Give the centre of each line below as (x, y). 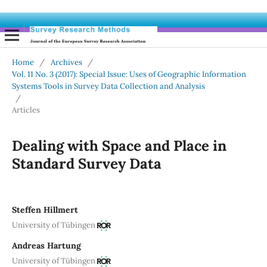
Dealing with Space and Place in (119, 146)
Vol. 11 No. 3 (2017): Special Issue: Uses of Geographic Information (129, 74)
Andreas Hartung (46, 245)
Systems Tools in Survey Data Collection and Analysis (108, 86)
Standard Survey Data (86, 164)
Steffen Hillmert (45, 210)
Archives (66, 63)
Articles (26, 110)
